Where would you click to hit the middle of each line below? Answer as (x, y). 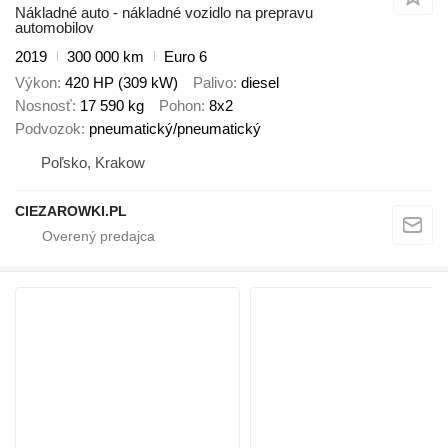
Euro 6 (185, 56)
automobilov (54, 27)
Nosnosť (43, 106)
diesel (260, 83)
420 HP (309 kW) (121, 83)
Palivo (213, 83)
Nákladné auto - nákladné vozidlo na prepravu (164, 12)
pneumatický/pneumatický (175, 129)
